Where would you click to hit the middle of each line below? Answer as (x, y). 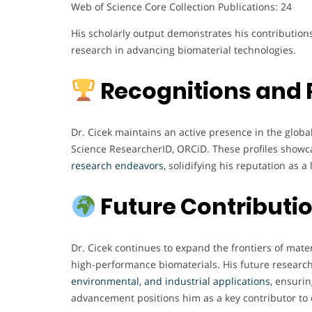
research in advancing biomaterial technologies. (184, 49)
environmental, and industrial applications (171, 281)
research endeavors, (118, 165)
